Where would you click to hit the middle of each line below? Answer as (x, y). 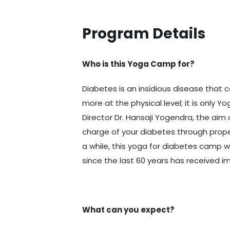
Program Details (144, 34)
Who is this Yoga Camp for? (139, 64)
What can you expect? (129, 210)
